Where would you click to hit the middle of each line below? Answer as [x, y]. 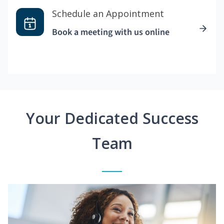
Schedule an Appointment [108, 14]
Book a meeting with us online [111, 32]
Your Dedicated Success [112, 118]
